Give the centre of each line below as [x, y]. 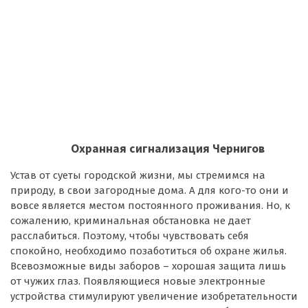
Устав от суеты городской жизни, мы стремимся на [138, 175]
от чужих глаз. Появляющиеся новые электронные [138, 281]
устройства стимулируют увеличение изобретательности [154, 296]
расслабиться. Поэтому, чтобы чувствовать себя [130, 235]
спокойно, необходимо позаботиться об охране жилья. [148, 251]
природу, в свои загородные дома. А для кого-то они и [150, 190]
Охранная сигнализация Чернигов [168, 148]
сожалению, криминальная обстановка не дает [131, 220]
